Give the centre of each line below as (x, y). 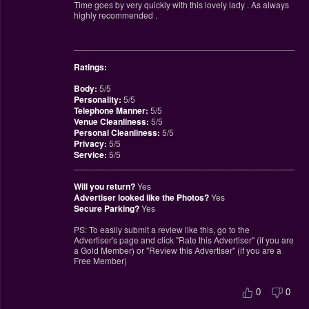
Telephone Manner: (111, 110)
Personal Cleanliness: (117, 132)
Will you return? (104, 186)
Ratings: (90, 67)
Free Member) (100, 260)
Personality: (97, 99)
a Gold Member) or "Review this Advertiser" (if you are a (177, 250)
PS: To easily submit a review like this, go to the (161, 229)
